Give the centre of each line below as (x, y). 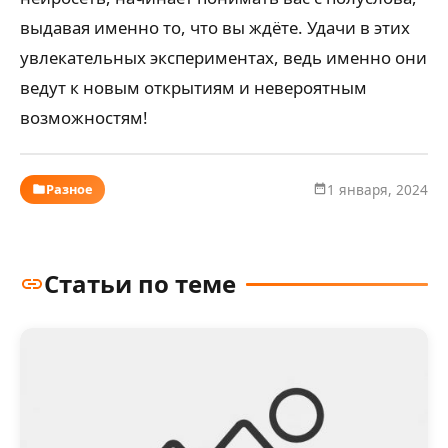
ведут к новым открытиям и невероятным (193, 87)
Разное (69, 188)
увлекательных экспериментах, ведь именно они (223, 57)
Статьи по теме (140, 284)
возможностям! (84, 117)
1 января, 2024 (377, 189)
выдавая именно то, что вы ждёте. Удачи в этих (215, 27)
